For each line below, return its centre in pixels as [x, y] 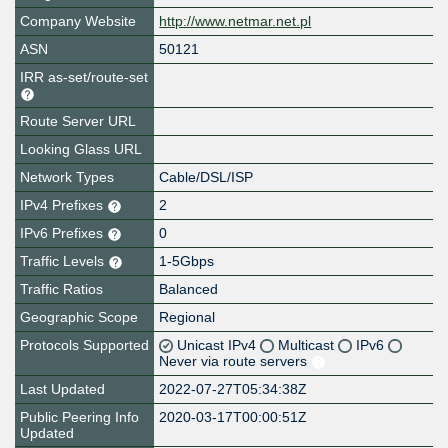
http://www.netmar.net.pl [235, 21]
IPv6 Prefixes [63, 233]
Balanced [189, 289]
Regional [187, 317]
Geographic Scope [79, 317]
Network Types [67, 177]
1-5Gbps [187, 261]
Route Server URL [78, 121]
